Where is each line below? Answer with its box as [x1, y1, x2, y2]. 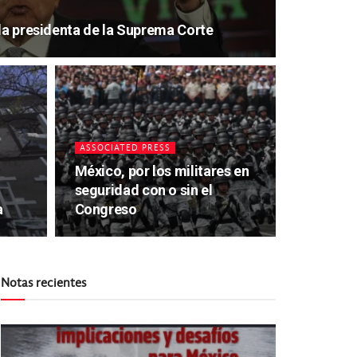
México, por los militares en [74, 163, 249, 179]
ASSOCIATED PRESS [79, 143, 171, 153]
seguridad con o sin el [74, 182, 213, 198]
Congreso [74, 201, 137, 218]
